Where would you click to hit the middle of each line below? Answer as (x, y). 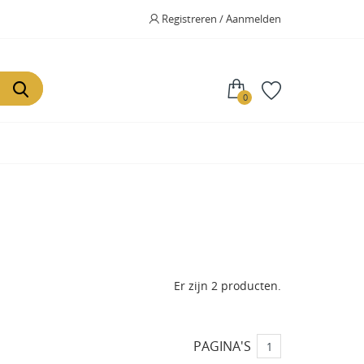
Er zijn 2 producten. (227, 286)
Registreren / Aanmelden (221, 19)
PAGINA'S (222, 346)
